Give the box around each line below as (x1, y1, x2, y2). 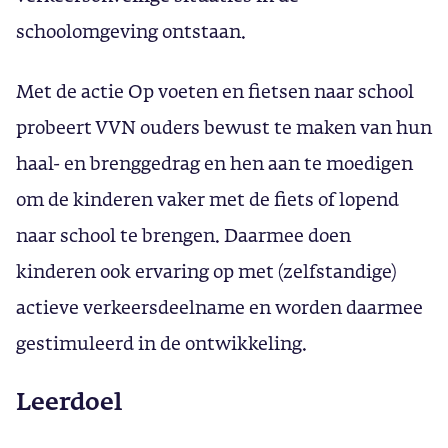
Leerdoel (16, 384, 122, 418)
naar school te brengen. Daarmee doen (16, 222, 351, 248)
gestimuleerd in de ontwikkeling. (16, 330, 307, 356)
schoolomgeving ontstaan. (16, 18, 246, 44)
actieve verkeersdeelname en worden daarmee (16, 294, 423, 320)
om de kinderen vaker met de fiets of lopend (16, 186, 399, 212)
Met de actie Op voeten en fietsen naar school (16, 78, 414, 104)
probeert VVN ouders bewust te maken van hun (16, 114, 432, 140)
